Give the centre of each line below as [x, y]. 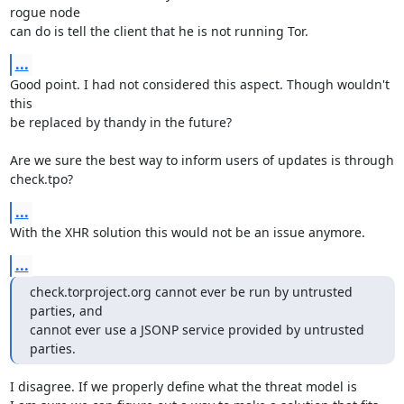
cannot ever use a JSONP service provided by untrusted [197, 330]
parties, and [66, 311]
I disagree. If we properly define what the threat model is [183, 386]
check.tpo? [41, 179]
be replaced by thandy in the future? [120, 122]
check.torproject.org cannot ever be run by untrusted [191, 292]
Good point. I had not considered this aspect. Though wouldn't [199, 84]
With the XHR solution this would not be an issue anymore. [187, 232]
